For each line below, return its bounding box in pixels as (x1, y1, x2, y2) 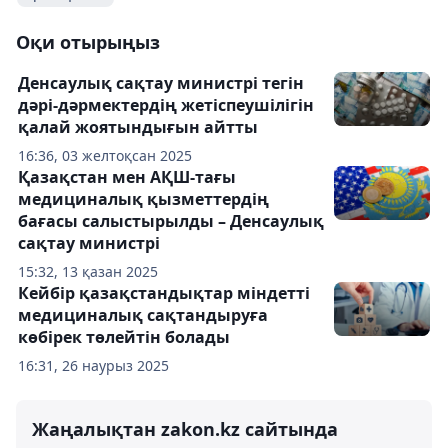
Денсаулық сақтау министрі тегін (18, 72, 304, 94)
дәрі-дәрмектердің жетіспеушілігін (18, 94, 314, 116)
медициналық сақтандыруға (18, 304, 268, 326)
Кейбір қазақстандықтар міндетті (18, 282, 310, 304)
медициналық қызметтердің (18, 188, 269, 210)
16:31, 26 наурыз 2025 (18, 356, 169, 375)
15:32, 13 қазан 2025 (18, 262, 158, 281)
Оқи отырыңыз (16, 30, 160, 54)
